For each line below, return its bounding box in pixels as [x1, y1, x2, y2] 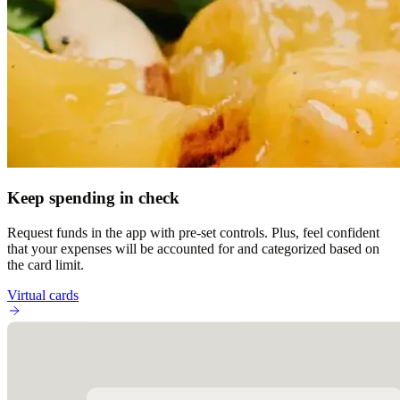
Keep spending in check [7, 187, 179, 207]
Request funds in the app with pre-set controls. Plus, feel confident [7, 224, 379, 240]
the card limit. [7, 256, 84, 272]
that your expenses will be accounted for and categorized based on [7, 240, 379, 256]
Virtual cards [7, 287, 79, 303]
